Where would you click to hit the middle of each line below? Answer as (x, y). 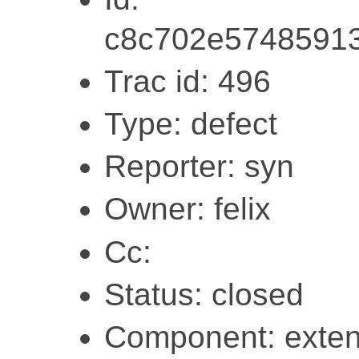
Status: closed (204, 294)
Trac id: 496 (188, 81)
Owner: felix (188, 209)
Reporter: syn (199, 167)
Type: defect (191, 123)
